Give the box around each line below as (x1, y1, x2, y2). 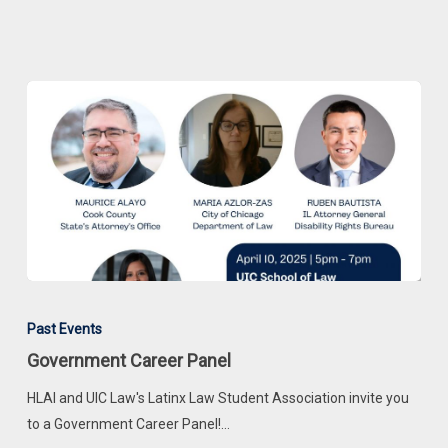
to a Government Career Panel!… (26, 416, 230, 433)
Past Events (26, 321, 102, 338)
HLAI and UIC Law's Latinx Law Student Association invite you (26, 390, 409, 407)
